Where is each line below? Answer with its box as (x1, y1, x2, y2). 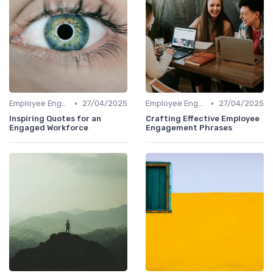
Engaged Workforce (9, 123, 88, 133)
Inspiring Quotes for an (9, 114, 101, 124)
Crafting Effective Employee (146, 114, 260, 124)
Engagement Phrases (146, 123, 232, 133)
